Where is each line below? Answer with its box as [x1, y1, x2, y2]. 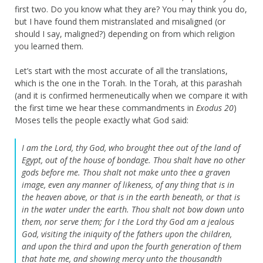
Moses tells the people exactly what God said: [15, 114, 188, 126]
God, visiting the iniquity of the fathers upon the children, [22, 228, 232, 240]
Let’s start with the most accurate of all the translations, [15, 65, 228, 76]
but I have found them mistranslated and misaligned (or [15, 15, 225, 27]
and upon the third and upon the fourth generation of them [22, 240, 241, 252]
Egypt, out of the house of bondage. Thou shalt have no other [22, 154, 245, 166]
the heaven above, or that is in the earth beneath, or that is [22, 191, 240, 203]
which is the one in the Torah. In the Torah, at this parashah [15, 77, 242, 89]
